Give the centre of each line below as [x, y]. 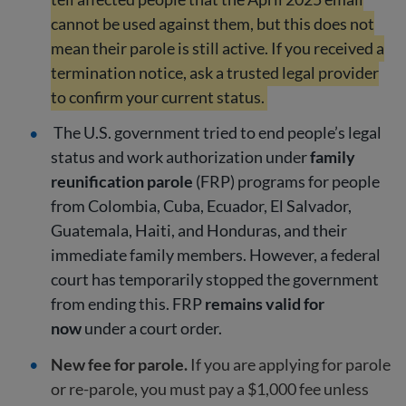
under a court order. [153, 329]
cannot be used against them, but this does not [213, 24]
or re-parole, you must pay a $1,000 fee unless [210, 388]
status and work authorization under [180, 157]
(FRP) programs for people [286, 182]
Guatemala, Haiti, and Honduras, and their [199, 231]
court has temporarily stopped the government [215, 280]
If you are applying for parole [290, 364]
